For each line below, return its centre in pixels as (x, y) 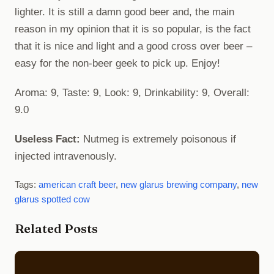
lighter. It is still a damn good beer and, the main (124, 12)
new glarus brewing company (179, 184)
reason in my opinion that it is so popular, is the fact (133, 29)
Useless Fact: (47, 139)
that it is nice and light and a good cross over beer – (133, 46)
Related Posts (56, 228)
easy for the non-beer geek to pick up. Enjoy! (117, 63)
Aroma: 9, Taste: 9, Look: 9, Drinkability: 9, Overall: (132, 92)
